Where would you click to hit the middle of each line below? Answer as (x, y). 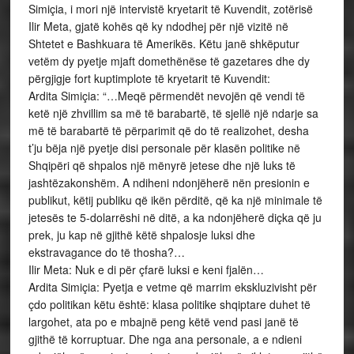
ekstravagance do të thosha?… (106, 252)
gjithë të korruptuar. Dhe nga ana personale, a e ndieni (165, 339)
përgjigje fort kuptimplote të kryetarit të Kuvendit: (149, 78)
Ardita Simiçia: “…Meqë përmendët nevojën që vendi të (166, 96)
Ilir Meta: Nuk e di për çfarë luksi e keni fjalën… (146, 269)
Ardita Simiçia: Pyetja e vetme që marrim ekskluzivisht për (172, 287)
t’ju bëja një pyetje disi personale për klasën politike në (164, 148)
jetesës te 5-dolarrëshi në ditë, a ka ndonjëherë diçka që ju (175, 217)
